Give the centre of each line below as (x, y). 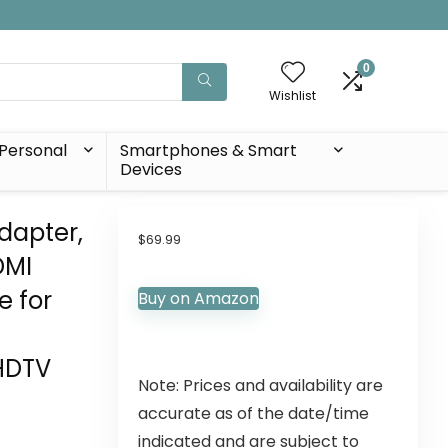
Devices (151, 169)
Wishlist (292, 95)
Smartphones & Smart (209, 150)
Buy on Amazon (198, 298)
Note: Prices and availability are (260, 385)
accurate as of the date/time (253, 413)
